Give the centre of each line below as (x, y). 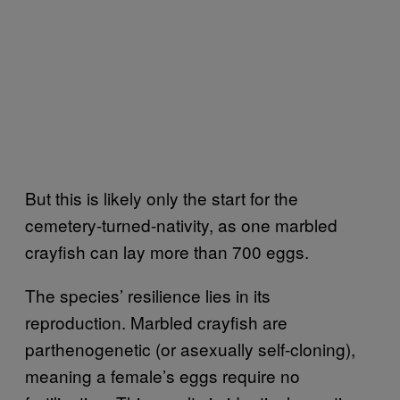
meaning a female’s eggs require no (162, 375)
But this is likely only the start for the (162, 197)
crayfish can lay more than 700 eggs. (169, 251)
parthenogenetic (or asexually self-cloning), (190, 348)
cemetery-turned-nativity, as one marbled (181, 224)
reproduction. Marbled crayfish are (156, 321)
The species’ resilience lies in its (148, 295)
